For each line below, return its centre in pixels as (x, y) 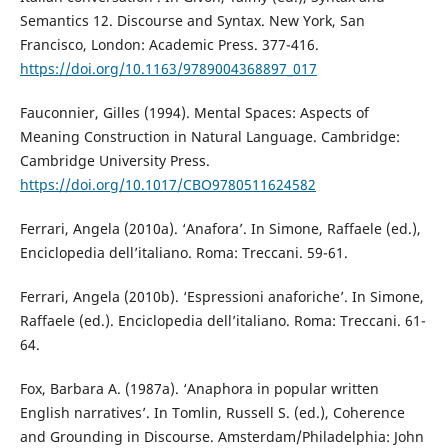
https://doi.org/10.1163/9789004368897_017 (168, 69)
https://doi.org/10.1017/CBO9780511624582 (167, 185)
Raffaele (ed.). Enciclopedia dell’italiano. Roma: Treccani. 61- (222, 321)
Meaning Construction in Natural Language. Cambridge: (209, 137)
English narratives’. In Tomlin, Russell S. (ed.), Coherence (212, 413)
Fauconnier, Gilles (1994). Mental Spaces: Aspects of (194, 113)
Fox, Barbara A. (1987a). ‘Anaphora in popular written (199, 389)
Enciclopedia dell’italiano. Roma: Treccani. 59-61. (183, 253)
